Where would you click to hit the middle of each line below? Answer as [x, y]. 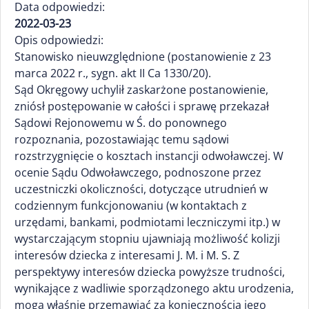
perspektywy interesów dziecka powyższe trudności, [150, 272]
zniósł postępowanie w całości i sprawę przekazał [142, 106]
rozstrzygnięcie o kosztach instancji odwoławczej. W [149, 156]
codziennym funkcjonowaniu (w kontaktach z [131, 206]
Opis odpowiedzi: [59, 40]
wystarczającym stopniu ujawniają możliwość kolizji [147, 239]
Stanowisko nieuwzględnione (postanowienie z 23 [143, 57]
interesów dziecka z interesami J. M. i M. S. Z [127, 255]
